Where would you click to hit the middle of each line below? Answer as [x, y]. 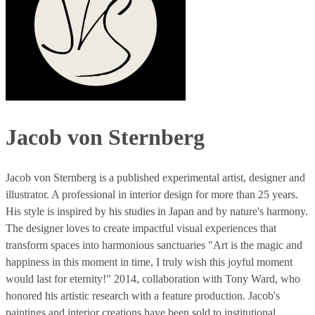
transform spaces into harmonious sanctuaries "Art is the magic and [154, 245]
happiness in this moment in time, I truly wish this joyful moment [149, 262]
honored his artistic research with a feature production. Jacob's [143, 295]
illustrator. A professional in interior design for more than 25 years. [152, 194]
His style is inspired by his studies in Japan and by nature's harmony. [157, 211]
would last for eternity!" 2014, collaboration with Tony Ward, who [153, 278]
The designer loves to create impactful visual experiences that [141, 228]
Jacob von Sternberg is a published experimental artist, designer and [155, 177]
